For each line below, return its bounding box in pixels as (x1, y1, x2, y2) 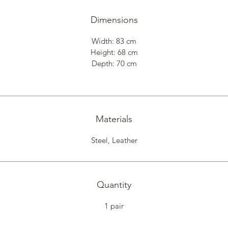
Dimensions (90, 14, 138, 26)
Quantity (97, 179, 131, 191)
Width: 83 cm (92, 36, 136, 46)
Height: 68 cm (90, 47, 138, 58)
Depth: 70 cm (91, 59, 137, 69)
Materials (96, 113, 132, 125)
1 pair (104, 201, 124, 211)
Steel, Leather (91, 135, 137, 146)
